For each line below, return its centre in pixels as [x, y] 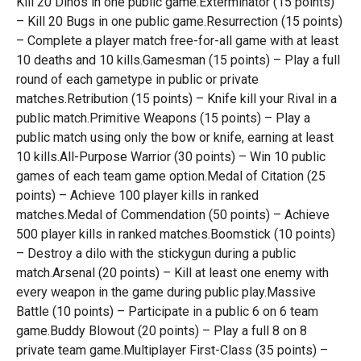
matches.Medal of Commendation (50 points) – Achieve [172, 215]
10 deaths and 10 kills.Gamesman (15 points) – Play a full [178, 60]
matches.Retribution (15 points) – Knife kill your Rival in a [176, 99]
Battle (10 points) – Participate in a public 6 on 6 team [167, 311]
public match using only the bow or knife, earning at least [174, 137]
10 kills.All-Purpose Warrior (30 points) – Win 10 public [170, 157]
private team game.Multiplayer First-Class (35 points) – [172, 350]
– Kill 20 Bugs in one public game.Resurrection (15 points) [179, 21]
